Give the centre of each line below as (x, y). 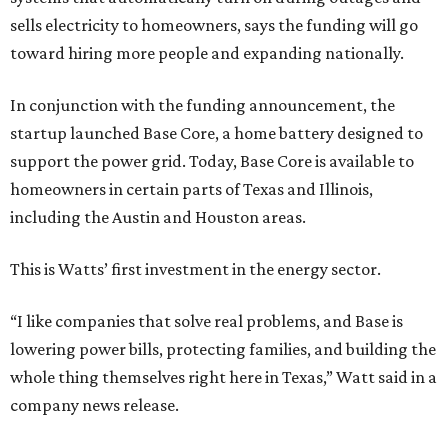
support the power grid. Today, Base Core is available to (212, 161)
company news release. (94, 405)
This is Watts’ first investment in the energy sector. (195, 269)
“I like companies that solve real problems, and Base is (206, 321)
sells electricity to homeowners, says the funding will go (214, 25)
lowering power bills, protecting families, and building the (223, 349)
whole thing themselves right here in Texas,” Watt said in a (223, 377)
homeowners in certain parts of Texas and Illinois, (191, 189)
